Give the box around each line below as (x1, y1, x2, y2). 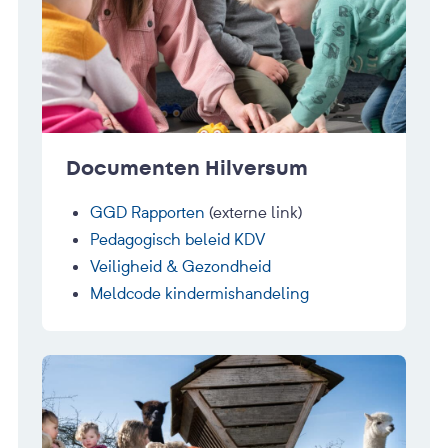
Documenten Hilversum (66, 154, 308, 182)
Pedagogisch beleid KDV (90, 228, 265, 249)
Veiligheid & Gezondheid (90, 255, 271, 276)
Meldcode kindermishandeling (90, 282, 309, 303)
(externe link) (205, 201, 302, 222)
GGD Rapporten (90, 201, 205, 222)
